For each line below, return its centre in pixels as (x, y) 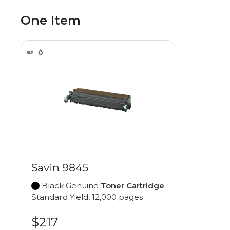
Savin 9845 (60, 168)
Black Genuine (70, 186)
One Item (51, 20)
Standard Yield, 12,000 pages (87, 197)
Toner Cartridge (132, 186)
